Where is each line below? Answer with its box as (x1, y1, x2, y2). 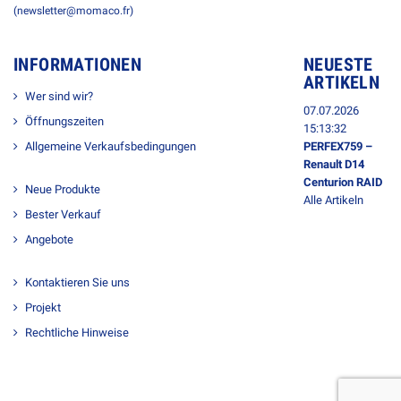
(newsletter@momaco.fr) (13, 4, 133, 18)
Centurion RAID (303, 175, 382, 190)
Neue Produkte (25, 183, 100, 197)
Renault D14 (303, 158, 364, 172)
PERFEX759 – (303, 140, 372, 154)
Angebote (25, 233, 73, 247)
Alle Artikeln (303, 193, 363, 208)
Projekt (25, 301, 61, 315)
